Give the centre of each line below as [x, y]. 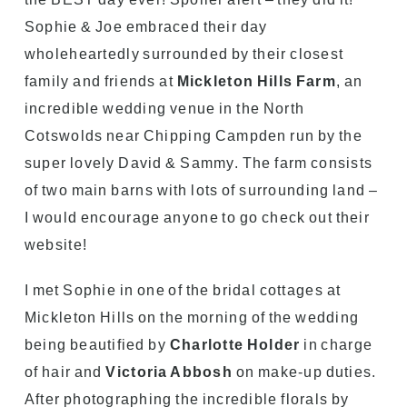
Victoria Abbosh [169, 372]
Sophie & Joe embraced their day [146, 26]
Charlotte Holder [235, 344]
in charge [337, 344]
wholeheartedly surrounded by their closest [184, 54]
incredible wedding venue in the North [164, 108]
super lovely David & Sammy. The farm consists [199, 163]
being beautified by [97, 344]
